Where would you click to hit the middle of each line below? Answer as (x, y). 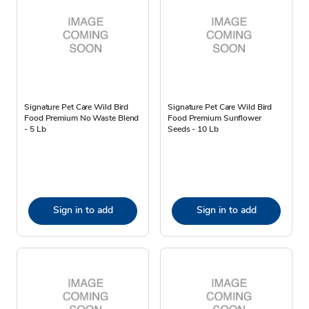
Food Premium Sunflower (215, 118)
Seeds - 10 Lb (193, 129)
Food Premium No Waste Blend (82, 118)
